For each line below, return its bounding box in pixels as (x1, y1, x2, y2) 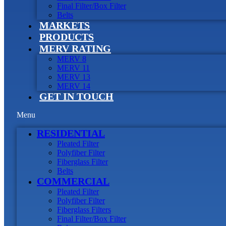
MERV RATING (39, 43, 111, 54)
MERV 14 (57, 82, 90, 90)
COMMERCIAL (37, 176, 109, 187)
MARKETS (39, 20, 90, 31)
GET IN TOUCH (39, 91, 114, 102)
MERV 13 (57, 73, 90, 81)
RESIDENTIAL (37, 128, 105, 139)
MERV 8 (57, 54, 86, 63)
